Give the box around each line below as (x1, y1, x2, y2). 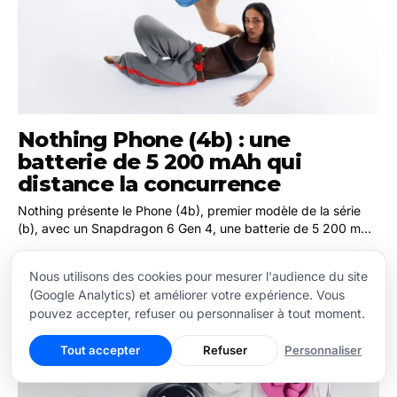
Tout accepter (60, 343, 141, 357)
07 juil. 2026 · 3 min (18, 248, 114, 262)
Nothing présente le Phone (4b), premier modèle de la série (18, 203, 361, 219)
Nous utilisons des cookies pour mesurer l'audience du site (29, 269, 368, 284)
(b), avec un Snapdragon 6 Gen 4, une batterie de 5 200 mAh (18, 221, 377, 237)
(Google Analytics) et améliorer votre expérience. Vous (29, 287, 345, 302)
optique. (18, 256, 66, 272)
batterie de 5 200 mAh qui (18, 149, 301, 175)
